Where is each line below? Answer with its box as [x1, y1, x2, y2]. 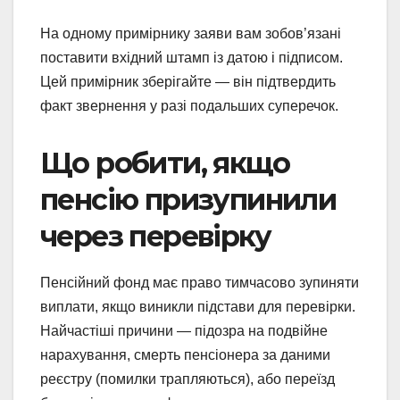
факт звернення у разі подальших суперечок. [40, 98, 338, 114]
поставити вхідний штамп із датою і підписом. [40, 50, 343, 66]
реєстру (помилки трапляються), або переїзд [40, 371, 335, 387]
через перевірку [40, 219, 271, 254]
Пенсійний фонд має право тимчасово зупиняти [40, 275, 359, 291]
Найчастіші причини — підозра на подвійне [40, 323, 328, 339]
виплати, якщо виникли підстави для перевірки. [40, 299, 355, 315]
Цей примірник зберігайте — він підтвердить [40, 74, 336, 90]
